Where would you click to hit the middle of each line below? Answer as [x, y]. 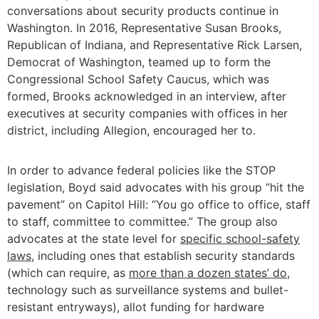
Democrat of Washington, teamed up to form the [139, 62]
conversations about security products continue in [143, 11]
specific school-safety [240, 239]
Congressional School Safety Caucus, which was [138, 79]
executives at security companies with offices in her [147, 114]
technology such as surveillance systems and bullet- [148, 290]
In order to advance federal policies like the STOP [141, 171]
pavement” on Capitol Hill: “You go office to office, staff [159, 205]
